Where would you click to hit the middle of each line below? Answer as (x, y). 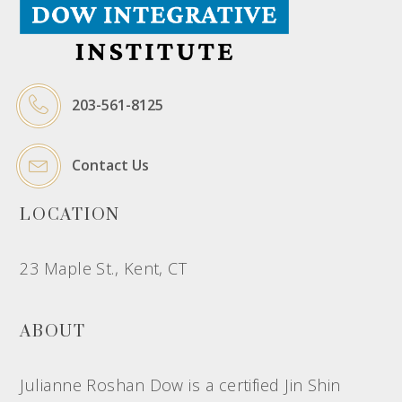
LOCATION (70, 215)
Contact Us (111, 166)
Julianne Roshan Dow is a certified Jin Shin (180, 385)
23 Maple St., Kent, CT (104, 269)
